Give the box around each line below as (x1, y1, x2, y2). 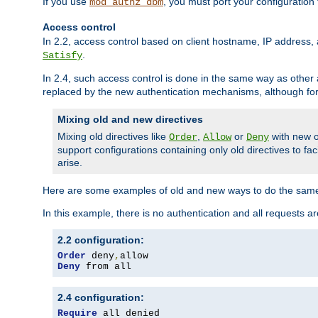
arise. (57, 157, 82, 169)
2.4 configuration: (57, 292, 144, 304)
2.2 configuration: (57, 234, 144, 246)
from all (80, 261, 131, 273)
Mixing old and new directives (57, 114, 203, 126)
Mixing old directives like (57, 131, 169, 143)
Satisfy (43, 50, 82, 62)
